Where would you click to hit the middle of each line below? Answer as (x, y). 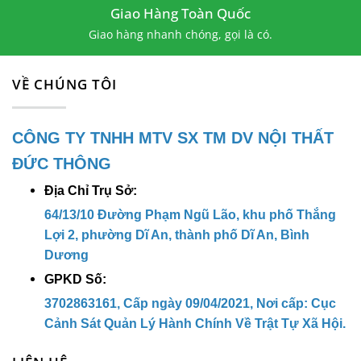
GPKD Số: (77, 280)
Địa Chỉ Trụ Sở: (92, 191)
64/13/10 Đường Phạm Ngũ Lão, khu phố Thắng (190, 215)
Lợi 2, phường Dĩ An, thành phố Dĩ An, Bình (177, 235)
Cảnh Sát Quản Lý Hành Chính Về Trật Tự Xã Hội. (195, 324)
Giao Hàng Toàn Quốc (180, 14)
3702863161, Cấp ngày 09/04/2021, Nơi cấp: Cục (190, 304)
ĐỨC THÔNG (62, 164)
